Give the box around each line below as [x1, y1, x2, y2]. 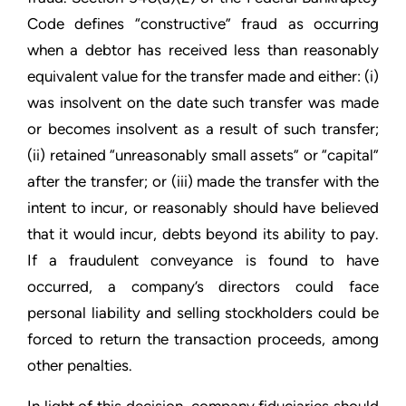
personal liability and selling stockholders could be [27, 304, 379, 322]
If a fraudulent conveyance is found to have [27, 251, 379, 269]
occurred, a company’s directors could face [27, 277, 379, 295]
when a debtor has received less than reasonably [27, 41, 379, 59]
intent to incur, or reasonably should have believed [27, 198, 379, 217]
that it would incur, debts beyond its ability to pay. [27, 225, 379, 243]
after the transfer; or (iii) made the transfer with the [27, 172, 379, 190]
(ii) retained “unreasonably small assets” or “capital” [27, 146, 379, 164]
